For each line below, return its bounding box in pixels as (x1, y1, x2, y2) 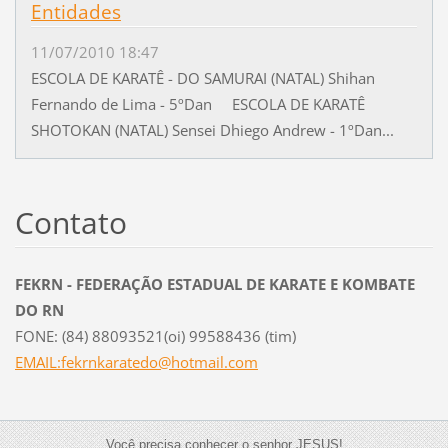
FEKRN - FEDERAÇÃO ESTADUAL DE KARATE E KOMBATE (14, 273, 415, 294)
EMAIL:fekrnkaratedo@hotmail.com (14, 351, 258, 372)
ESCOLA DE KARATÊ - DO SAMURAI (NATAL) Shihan (30, 67, 375, 88)
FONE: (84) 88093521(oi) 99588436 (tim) (14, 325, 296, 346)
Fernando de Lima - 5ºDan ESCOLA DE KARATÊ (30, 93, 365, 114)
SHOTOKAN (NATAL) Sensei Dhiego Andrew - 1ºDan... (30, 119, 394, 140)
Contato (14, 201, 127, 243)
